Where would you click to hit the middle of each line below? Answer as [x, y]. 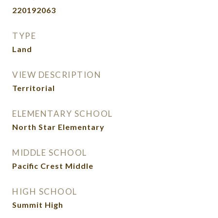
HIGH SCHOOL [45, 191]
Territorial [34, 88]
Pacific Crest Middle [53, 166]
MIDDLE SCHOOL [50, 153]
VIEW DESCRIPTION [57, 75]
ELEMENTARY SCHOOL [63, 114]
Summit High [38, 205]
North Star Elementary [58, 127]
